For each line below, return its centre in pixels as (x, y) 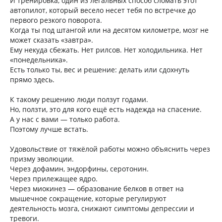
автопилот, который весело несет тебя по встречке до (103, 10)
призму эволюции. (42, 159)
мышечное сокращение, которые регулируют (88, 198)
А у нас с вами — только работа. (65, 119)
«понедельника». (39, 60)
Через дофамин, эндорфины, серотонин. (79, 169)
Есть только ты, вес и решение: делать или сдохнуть (100, 70)
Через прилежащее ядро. (54, 179)
